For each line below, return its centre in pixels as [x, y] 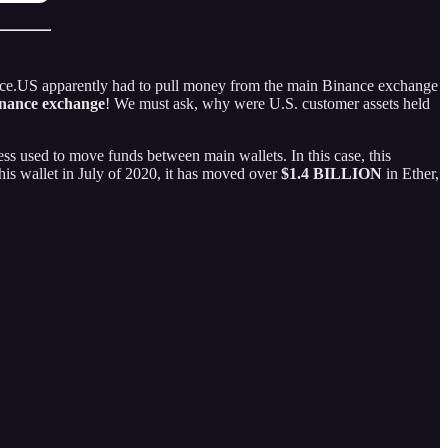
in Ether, [410, 173]
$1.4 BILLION [331, 173]
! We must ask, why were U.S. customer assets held [267, 103]
